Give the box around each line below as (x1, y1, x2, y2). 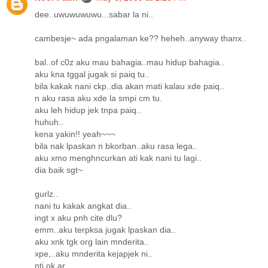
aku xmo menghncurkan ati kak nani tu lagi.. (35, 153, 202, 163)
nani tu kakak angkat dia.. (35, 200, 132, 211)
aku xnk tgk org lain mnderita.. (35, 236, 149, 246)
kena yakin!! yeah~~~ (35, 129, 115, 139)
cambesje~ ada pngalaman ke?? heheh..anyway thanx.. (35, 33, 246, 43)
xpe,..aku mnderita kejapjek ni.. (35, 248, 153, 258)
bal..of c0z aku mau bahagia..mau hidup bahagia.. (35, 57, 224, 67)
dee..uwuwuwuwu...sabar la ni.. (35, 9, 153, 19)
